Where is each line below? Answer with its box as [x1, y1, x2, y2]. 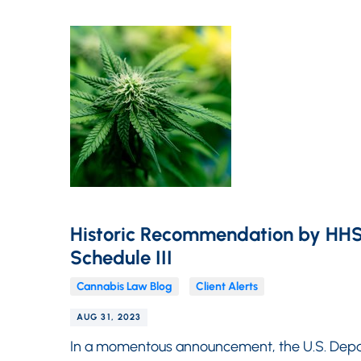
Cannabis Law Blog [77, 280, 172, 293]
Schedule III [70, 246, 172, 269]
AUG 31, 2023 [77, 312, 142, 322]
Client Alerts [196, 280, 258, 293]
